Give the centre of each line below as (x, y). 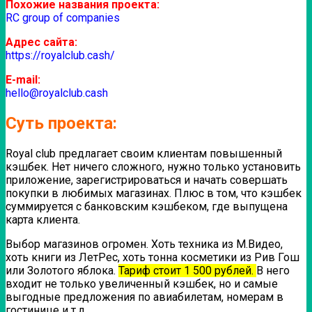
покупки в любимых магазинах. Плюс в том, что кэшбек (154, 193)
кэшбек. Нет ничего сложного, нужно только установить (153, 166)
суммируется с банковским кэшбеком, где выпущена (147, 206)
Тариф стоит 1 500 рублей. (187, 270)
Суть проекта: (61, 123)
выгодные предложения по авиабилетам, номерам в (145, 297)
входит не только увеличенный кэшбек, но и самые (142, 283)
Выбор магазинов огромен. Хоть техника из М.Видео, (144, 244)
